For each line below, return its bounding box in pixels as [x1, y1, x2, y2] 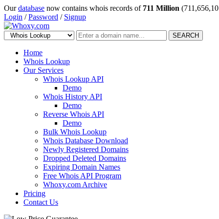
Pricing [23, 189, 45, 197]
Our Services [23, 66, 64, 74]
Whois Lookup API [43, 75, 104, 83]
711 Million [143, 4, 179, 12]
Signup [64, 13, 86, 21]
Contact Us [23, 198, 58, 206]
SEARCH [173, 32, 199, 39]
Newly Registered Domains [43, 145, 129, 153]
